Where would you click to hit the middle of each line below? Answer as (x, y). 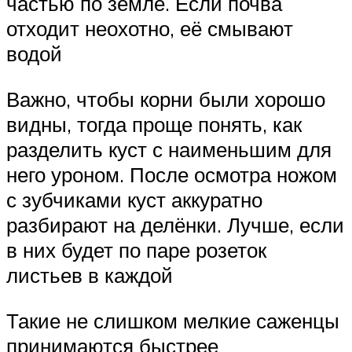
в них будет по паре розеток (136, 249)
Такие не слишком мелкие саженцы (173, 320)
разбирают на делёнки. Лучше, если (175, 224)
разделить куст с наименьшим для (169, 149)
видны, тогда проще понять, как (154, 124)
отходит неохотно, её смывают (150, 29)
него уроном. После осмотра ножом (172, 174)
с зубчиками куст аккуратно (134, 199)
